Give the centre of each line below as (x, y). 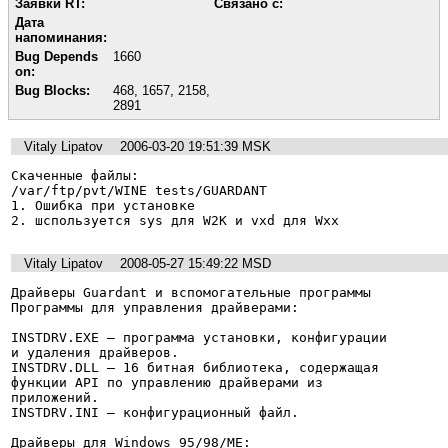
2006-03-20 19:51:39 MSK (195, 147)
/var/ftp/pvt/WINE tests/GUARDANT (143, 191)
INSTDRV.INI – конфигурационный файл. (155, 412)
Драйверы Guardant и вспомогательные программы (191, 292)
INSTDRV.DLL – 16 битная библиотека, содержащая (195, 367)
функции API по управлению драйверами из (167, 382)
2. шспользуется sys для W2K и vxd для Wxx (175, 221)
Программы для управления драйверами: (155, 307)
